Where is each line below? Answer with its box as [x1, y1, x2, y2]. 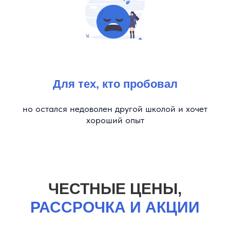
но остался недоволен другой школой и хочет [23, 103, 207, 114]
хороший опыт [86, 114, 144, 125]
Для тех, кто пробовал [52, 77, 178, 90]
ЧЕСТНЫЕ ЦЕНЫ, [48, 180, 182, 197]
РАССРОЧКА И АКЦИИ [30, 198, 200, 216]
